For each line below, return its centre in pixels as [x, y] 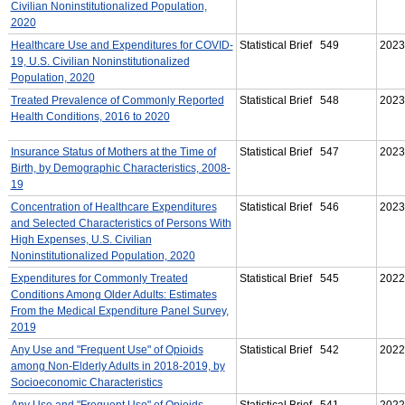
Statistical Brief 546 [289, 207]
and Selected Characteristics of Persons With [121, 223]
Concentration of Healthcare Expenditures [113, 207]
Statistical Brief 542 [289, 349]
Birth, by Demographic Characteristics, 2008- [120, 168]
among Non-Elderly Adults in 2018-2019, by [118, 366]
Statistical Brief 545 [289, 278]
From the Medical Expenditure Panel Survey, [119, 311]
